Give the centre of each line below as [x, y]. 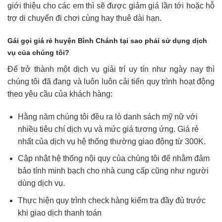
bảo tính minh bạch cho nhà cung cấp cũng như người [113, 171]
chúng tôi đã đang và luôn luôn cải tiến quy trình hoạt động [111, 82]
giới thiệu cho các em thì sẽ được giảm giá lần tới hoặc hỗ [111, 5]
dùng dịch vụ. [41, 183]
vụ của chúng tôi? [38, 53]
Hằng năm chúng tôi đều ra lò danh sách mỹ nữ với [108, 116]
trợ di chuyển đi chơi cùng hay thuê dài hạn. [84, 18]
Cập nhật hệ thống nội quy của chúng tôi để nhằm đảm [113, 159]
